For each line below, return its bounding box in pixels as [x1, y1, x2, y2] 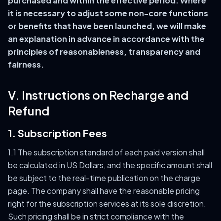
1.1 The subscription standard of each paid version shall [8, 147, 205, 157]
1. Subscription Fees [8, 127, 107, 139]
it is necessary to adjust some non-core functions [8, 8, 208, 18]
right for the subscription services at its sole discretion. [8, 198, 206, 209]
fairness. [8, 59, 44, 70]
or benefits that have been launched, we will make [8, 21, 206, 31]
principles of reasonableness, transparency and [8, 46, 200, 57]
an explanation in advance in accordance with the [8, 34, 205, 44]
